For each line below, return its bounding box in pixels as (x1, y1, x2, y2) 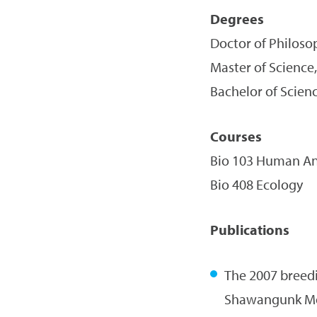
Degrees (209, 10, 264, 28)
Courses (209, 127, 262, 145)
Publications (209, 221, 289, 238)
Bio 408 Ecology (209, 175, 303, 193)
